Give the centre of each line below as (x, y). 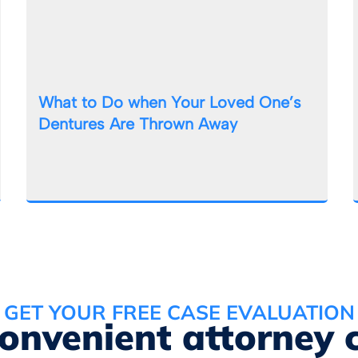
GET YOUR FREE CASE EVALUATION (179, 312)
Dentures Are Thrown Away (138, 123)
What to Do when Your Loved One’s (170, 102)
